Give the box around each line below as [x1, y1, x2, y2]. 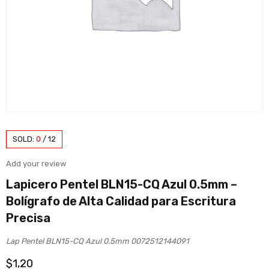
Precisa [6, 210, 50, 225]
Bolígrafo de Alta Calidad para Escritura [6, 193, 236, 208]
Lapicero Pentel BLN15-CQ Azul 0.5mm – [6, 177, 237, 192]
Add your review [6, 159, 66, 168]
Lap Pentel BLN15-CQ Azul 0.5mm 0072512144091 [6, 236, 189, 246]
